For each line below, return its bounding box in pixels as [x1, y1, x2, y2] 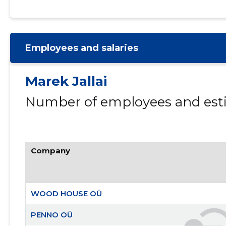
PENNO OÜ [30, 210, 73, 219]
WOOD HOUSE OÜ [30, 189, 102, 198]
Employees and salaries [25, 42, 138, 53]
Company [30, 146, 70, 155]
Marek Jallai [25, 73, 107, 89]
